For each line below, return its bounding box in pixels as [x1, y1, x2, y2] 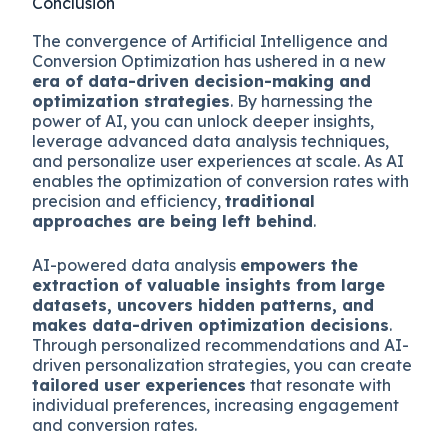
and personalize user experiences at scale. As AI [32, 150, 405, 171]
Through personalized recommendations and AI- [32, 334, 410, 355]
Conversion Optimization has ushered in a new [32, 50, 387, 71]
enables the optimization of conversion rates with [32, 170, 410, 191]
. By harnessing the [230, 90, 374, 111]
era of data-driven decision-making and [32, 70, 372, 91]
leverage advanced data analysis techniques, [32, 130, 390, 151]
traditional [225, 190, 316, 211]
